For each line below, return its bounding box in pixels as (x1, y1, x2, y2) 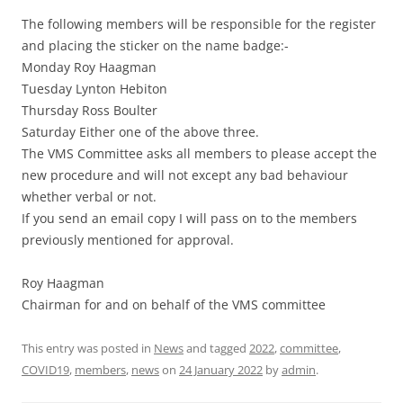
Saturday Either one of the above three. (22, 122, 259, 140)
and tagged (184, 339, 249, 356)
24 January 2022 (179, 361, 263, 378)
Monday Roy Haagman (22, 58, 157, 76)
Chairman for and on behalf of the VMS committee (22, 295, 326, 313)
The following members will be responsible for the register (22, 14, 376, 32)
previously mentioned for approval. (22, 230, 234, 248)
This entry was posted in (22, 339, 154, 356)
